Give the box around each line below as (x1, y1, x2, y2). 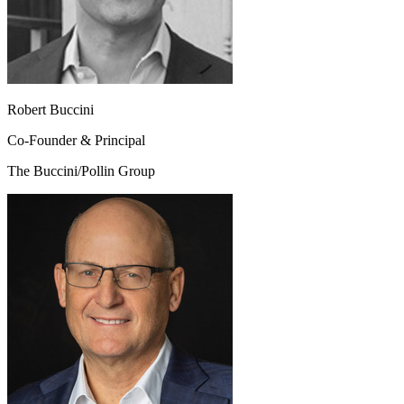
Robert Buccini (7, 101, 94, 117)
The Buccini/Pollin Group (7, 162, 155, 179)
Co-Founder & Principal (7, 132, 145, 148)
